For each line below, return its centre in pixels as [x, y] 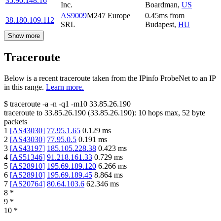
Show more [24, 36]
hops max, [164, 112]
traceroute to [23, 112]
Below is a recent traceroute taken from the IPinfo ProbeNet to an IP [110, 78]
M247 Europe [109, 15]
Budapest [160, 24]
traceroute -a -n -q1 [39, 104]
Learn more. [65, 87]
